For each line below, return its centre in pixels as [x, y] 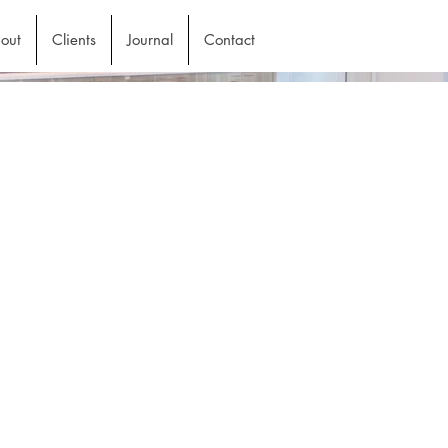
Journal [150, 39]
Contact [229, 39]
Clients [74, 39]
